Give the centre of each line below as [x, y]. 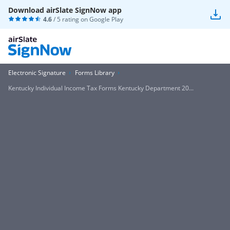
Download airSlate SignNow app [65, 10]
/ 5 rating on [71, 19]
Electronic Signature [37, 73]
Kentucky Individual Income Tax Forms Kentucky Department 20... [101, 88]
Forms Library [95, 73]
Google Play [106, 19]
